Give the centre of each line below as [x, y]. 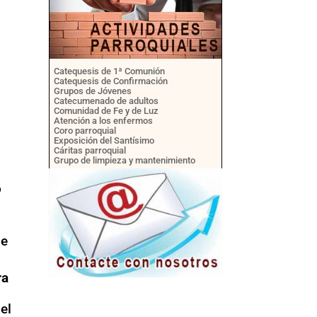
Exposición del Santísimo [104, 141]
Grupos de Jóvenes [92, 91]
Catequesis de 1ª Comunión [109, 71]
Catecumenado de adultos [106, 101]
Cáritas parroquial [90, 151]
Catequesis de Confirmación [110, 81]
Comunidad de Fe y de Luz [106, 111]
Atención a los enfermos [103, 121]
